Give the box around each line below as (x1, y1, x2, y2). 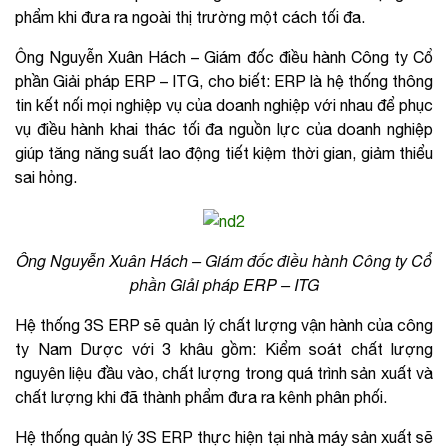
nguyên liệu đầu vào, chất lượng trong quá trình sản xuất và (15, 363, 433, 382)
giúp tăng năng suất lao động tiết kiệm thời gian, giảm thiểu (15, 143, 433, 162)
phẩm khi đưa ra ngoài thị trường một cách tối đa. (15, 7, 365, 26)
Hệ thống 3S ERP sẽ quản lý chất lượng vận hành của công (15, 315, 433, 334)
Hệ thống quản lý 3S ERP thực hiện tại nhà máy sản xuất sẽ (15, 427, 433, 446)
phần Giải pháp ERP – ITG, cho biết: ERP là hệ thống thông (15, 71, 433, 90)
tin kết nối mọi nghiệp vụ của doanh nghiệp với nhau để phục (15, 95, 433, 114)
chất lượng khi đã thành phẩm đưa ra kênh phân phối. (15, 387, 387, 406)
